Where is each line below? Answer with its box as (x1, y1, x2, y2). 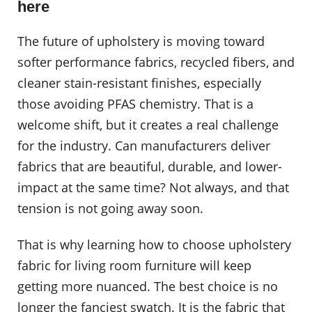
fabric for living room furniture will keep (17, 256, 251, 274)
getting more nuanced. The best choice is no (17, 277, 278, 295)
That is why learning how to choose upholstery (17, 235, 291, 253)
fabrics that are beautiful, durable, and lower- (17, 158, 282, 175)
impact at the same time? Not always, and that (17, 179, 289, 196)
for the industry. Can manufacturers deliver (17, 137, 270, 155)
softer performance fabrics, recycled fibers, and (17, 54, 295, 71)
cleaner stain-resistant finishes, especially (17, 75, 261, 92)
